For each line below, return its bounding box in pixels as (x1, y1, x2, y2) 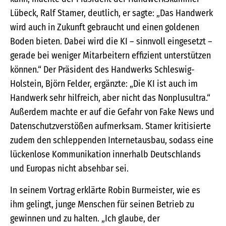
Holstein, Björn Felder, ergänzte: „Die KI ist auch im (10, 78, 198, 90)
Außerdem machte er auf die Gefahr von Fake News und (10, 106, 214, 118)
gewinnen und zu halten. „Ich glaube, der (10, 213, 160, 224)
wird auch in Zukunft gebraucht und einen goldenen (10, 22, 199, 33)
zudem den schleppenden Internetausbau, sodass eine (10, 135, 213, 146)
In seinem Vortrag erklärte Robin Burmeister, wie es (10, 185, 200, 196)
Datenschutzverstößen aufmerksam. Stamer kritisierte (10, 121, 211, 132)
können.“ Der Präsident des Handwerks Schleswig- (10, 64, 195, 76)
